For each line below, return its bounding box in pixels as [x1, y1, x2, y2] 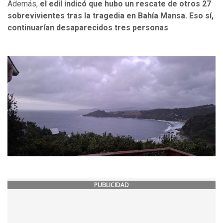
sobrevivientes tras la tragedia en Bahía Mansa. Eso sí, [7, 11, 214, 21]
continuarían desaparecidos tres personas [7, 23, 168, 33]
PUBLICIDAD [94, 181, 129, 190]
